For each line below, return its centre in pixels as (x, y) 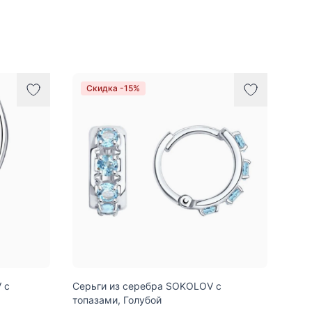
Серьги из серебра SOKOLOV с (147, 286)
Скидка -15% (113, 88)
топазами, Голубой (117, 299)
